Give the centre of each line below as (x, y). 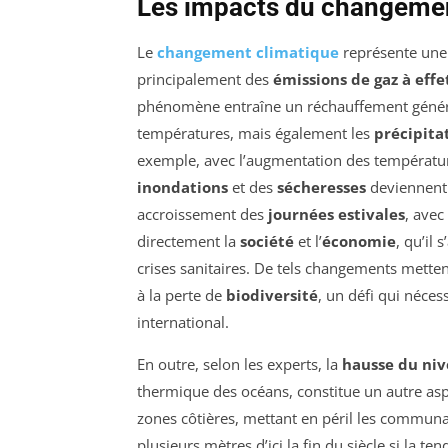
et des (252, 187)
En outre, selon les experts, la (239, 364)
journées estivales (336, 214)
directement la (188, 241)
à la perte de (181, 295)
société (267, 241)
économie (359, 241)
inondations (182, 187)
